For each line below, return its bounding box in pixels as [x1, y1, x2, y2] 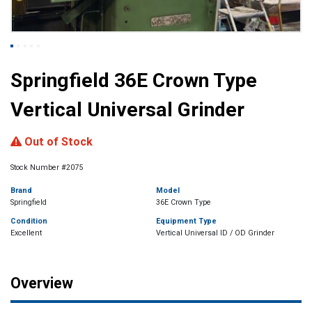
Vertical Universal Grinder [10, 97, 244, 121]
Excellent [10, 228, 42, 237]
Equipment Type [156, 216, 217, 226]
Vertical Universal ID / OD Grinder [156, 228, 274, 237]
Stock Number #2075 [10, 162, 83, 172]
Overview [10, 274, 73, 292]
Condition [10, 216, 47, 226]
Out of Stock [22, 134, 93, 148]
